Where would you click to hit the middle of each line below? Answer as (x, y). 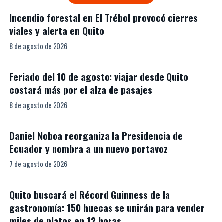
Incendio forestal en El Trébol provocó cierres (103, 17)
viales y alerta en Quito (56, 30)
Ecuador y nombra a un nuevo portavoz (88, 148)
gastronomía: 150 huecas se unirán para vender (107, 207)
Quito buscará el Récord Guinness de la (89, 194)
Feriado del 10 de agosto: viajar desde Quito (99, 76)
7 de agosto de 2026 (38, 164)
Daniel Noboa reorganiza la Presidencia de (96, 135)
